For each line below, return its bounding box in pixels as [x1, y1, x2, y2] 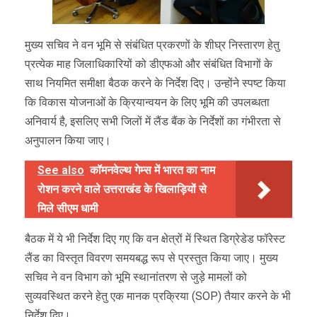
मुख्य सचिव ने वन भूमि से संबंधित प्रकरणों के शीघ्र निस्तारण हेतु [25, 38, 279, 52]
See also [38, 163, 84, 177]
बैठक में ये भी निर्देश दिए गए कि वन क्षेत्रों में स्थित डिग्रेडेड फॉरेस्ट [25, 231, 285, 246]
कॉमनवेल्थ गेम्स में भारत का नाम [90, 163, 215, 177]
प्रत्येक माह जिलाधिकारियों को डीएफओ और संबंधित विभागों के [25, 57, 272, 71]
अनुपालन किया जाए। [25, 133, 111, 147]
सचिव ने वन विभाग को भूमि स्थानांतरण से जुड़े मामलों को [25, 270, 247, 284]
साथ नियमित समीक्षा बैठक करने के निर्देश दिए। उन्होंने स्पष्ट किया [25, 76, 286, 90]
